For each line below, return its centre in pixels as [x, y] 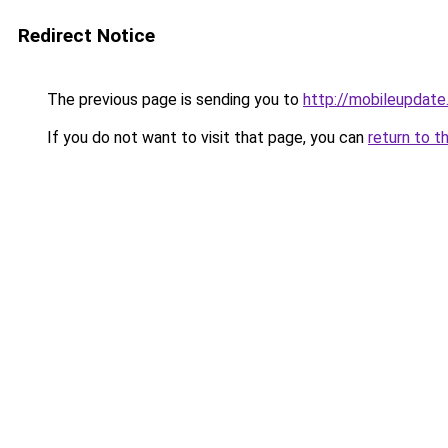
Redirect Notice [86, 35]
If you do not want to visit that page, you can [205, 137]
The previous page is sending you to [173, 99]
